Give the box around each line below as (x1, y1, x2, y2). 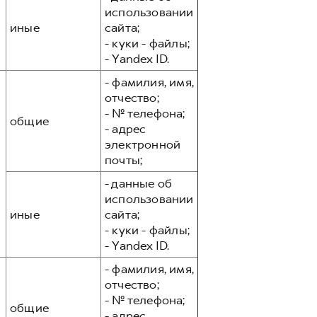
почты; (105, 152, 143, 168)
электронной (105, 137, 181, 152)
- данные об (105, 175, 173, 191)
